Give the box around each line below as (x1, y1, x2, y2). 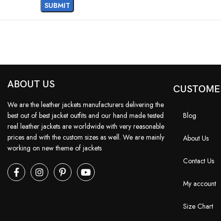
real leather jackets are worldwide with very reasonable (7, 121, 164, 132)
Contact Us (183, 156, 214, 166)
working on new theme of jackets (7, 143, 102, 153)
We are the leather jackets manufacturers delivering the (7, 100, 164, 110)
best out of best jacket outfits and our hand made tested (7, 110, 164, 121)
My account (183, 179, 216, 189)
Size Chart (183, 201, 213, 212)
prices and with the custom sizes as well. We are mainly (7, 132, 164, 143)
